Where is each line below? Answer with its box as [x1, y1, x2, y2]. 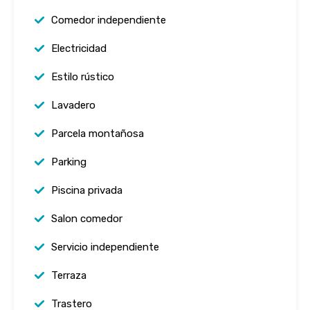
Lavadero [51, 99, 95, 111]
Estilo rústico [51, 71, 114, 83]
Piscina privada [51, 184, 122, 197]
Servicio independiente [51, 241, 159, 253]
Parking [51, 156, 86, 168]
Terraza [51, 269, 86, 282]
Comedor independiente [51, 14, 166, 26]
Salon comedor [51, 212, 122, 225]
